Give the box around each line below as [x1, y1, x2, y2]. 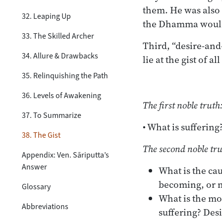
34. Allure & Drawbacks [22, 50, 98, 61]
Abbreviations [22, 201, 68, 212]
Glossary [22, 181, 51, 192]
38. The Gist [22, 129, 60, 140]
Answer [22, 161, 47, 172]
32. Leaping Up [22, 10, 71, 21]
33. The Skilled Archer [22, 30, 94, 41]
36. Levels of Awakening [22, 90, 101, 101]
